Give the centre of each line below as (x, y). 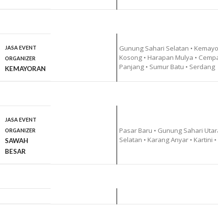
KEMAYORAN (25, 69)
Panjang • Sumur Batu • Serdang (167, 67)
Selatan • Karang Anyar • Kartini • (168, 140)
